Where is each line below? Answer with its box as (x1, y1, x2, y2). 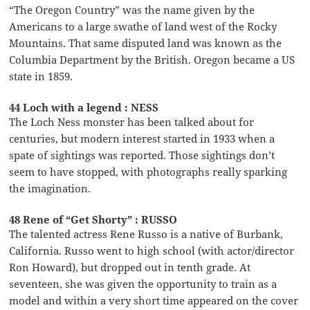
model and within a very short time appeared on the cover (9, 293, 299, 307)
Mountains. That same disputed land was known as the (9, 35, 282, 50)
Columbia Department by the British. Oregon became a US (9, 52, 295, 66)
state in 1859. (9, 69, 73, 83)
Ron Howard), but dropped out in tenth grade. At (9, 259, 251, 274)
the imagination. (9, 181, 91, 195)
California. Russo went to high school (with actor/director (9, 243, 295, 257)
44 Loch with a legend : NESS (9, 100, 159, 114)
